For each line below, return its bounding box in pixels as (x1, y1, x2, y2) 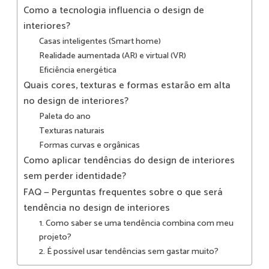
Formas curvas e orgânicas (38, 138, 140, 153)
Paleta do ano (38, 109, 91, 124)
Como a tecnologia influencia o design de (23, 2, 204, 19)
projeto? (38, 230, 71, 245)
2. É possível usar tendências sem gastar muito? (38, 244, 219, 259)
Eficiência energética (38, 63, 116, 78)
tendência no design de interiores (23, 200, 170, 217)
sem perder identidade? (23, 168, 126, 185)
